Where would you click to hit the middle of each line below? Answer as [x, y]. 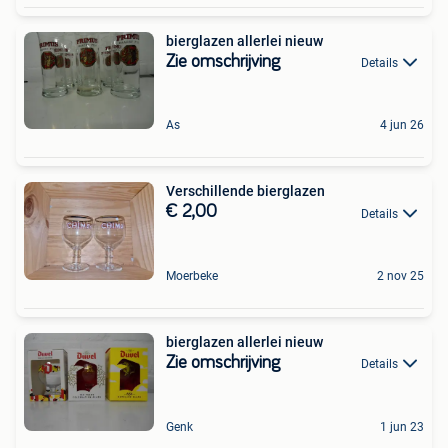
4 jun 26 [402, 125]
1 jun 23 [402, 426]
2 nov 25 [400, 275]
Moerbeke [192, 275]
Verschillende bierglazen [245, 191]
